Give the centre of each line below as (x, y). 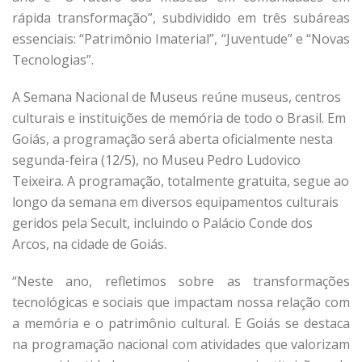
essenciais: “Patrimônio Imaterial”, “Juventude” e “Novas (181, 39)
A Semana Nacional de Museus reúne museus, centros (177, 97)
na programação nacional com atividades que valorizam (181, 345)
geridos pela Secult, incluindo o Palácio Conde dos (162, 223)
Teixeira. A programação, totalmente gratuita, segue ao (181, 181)
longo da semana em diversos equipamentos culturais (175, 202)
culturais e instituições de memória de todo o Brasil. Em (179, 118)
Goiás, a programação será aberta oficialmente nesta (173, 139)
